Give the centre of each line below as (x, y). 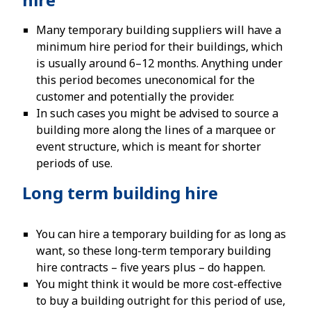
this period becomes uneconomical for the (145, 80)
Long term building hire (120, 193)
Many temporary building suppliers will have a (159, 30)
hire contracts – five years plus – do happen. (151, 267)
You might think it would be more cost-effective (159, 284)
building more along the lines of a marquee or (156, 130)
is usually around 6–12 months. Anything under (159, 63)
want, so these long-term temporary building (153, 251)
